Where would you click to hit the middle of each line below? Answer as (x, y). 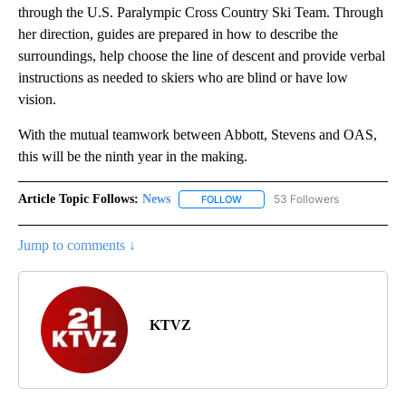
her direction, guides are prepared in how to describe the (178, 34)
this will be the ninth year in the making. (133, 157)
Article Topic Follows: (78, 199)
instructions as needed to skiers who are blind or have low (183, 78)
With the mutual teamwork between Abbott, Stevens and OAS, (198, 135)
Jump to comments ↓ (77, 246)
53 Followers (306, 199)
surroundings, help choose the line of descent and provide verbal (202, 56)
